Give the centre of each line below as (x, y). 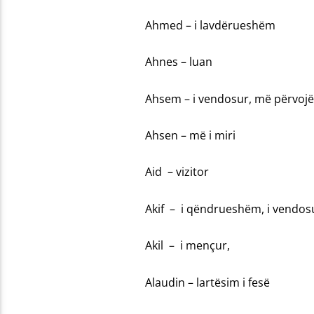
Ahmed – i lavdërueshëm (210, 25)
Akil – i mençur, (187, 246)
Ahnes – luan (178, 62)
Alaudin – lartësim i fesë (207, 282)
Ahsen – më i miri (190, 136)
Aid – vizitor (177, 172)
